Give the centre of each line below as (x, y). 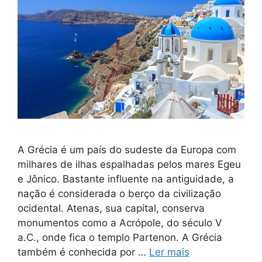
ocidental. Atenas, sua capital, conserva (111, 208)
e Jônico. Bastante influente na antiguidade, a (126, 179)
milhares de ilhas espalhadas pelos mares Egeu (129, 165)
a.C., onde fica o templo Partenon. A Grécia (120, 238)
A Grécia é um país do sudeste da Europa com (127, 150)
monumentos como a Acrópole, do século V (120, 223)
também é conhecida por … (83, 252)
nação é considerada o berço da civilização (119, 194)
